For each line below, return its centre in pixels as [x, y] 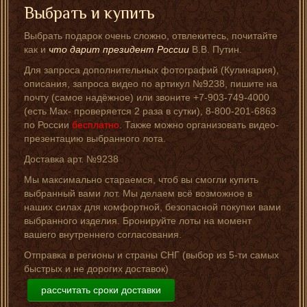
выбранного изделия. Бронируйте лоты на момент [138, 220]
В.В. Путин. [216, 49]
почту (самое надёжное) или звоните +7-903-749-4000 [147, 97]
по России [48, 124]
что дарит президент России [119, 49]
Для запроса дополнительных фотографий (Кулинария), [151, 70]
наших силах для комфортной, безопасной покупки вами [152, 207]
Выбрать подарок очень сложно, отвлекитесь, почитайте [151, 35]
